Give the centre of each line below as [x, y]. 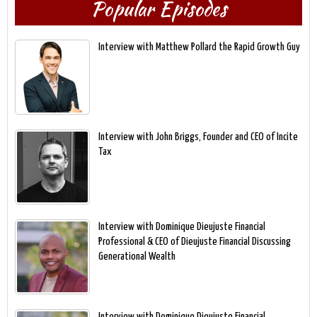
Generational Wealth [137, 256]
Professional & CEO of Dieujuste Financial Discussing [195, 241]
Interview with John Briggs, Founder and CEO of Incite [198, 137]
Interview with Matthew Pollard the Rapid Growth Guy [199, 47]
